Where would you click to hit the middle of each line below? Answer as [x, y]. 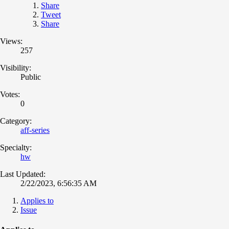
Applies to [37, 200]
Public [31, 77]
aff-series [35, 130]
